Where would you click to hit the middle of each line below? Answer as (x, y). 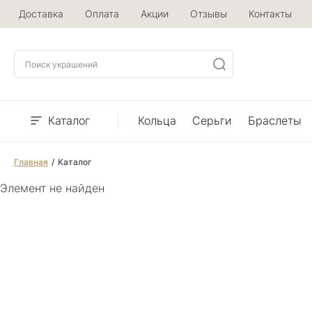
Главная (31, 162)
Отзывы (209, 14)
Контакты (270, 14)
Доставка (41, 14)
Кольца (157, 120)
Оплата (102, 14)
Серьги (212, 120)
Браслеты (275, 120)
